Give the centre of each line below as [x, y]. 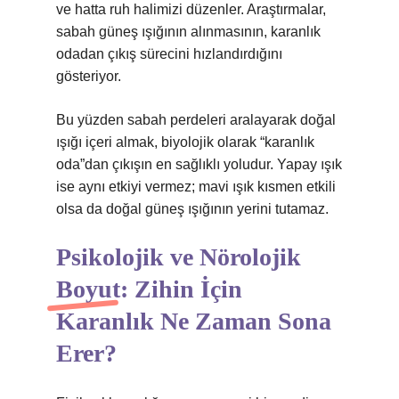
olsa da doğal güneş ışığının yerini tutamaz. [192, 209]
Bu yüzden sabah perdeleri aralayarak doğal [196, 120]
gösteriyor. [89, 76]
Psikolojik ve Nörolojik [179, 257]
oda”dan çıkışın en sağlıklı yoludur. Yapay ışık [199, 164]
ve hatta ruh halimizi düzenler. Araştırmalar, [191, 9]
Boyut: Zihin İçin [149, 289]
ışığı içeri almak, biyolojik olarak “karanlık [185, 142]
